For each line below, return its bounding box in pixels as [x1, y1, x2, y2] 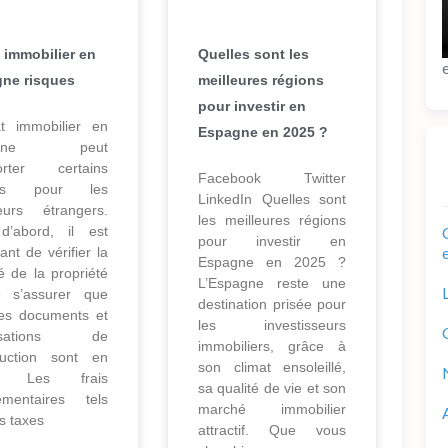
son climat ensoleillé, [198, 359, 346, 376]
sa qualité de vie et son [198, 380, 346, 397]
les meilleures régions [198, 212, 346, 229]
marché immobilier [198, 401, 346, 418]
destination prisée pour [198, 296, 346, 313]
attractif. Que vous [198, 422, 346, 439]
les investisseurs [198, 317, 346, 334]
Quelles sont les [198, 46, 309, 63]
